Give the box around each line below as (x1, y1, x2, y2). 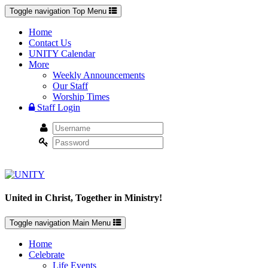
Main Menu (72, 218, 111, 227)
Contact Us (29, 38, 71, 48)
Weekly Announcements (53, 70, 145, 80)
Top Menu (72, 7, 106, 16)
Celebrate (29, 249, 65, 260)
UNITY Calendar (29, 48, 95, 59)
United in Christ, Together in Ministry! (5, 193, 162, 203)
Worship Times (53, 92, 109, 102)
